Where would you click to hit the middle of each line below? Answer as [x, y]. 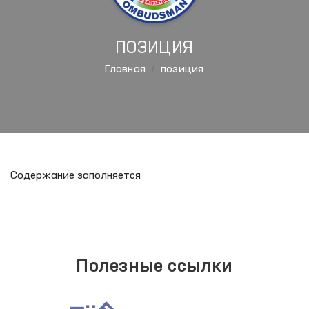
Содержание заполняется [76, 176]
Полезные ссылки [154, 267]
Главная [125, 70]
